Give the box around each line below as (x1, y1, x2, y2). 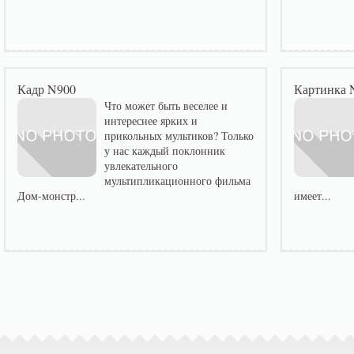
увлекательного (104, 158, 178, 173)
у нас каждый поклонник (104, 143, 225, 158)
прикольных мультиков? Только (104, 128, 254, 143)
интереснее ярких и (104, 113, 198, 128)
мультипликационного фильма (104, 173, 250, 188)
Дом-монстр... (17, 188, 85, 203)
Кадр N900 (17, 81, 76, 97)
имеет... (294, 188, 331, 203)
